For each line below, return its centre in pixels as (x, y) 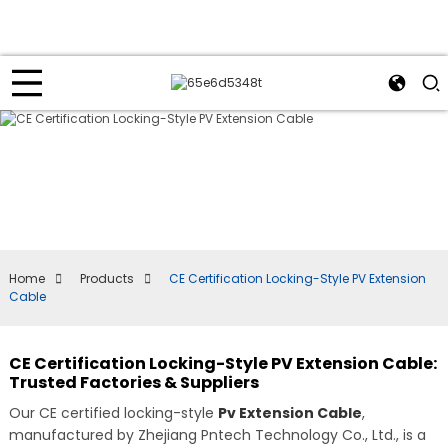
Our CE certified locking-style (113, 413)
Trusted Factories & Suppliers (133, 382)
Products (106, 278)
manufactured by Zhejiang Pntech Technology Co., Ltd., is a (217, 435)
